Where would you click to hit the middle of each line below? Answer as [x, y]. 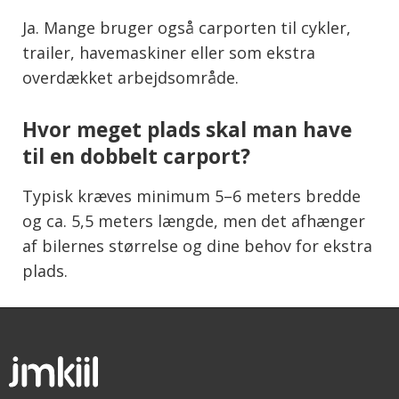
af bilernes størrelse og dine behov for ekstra [197, 246]
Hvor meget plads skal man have [187, 130]
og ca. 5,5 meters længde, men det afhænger [194, 221]
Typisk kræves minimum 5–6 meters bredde [191, 196]
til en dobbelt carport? [136, 157]
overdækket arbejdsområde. [130, 78]
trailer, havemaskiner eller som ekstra [169, 53]
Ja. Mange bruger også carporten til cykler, [187, 28]
